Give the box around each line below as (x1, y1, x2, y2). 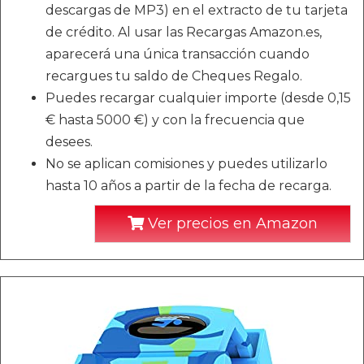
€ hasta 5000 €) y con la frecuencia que (45, 112, 305, 128)
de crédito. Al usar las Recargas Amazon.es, (45, 24, 322, 40)
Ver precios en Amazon (144, 214, 318, 232)
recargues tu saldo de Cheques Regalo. (45, 68, 302, 84)
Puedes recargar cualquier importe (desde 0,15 (45, 90, 351, 106)
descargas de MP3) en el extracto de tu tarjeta (45, 2, 348, 18)
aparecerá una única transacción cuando (45, 46, 310, 62)
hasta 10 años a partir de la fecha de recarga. (45, 178, 331, 193)
